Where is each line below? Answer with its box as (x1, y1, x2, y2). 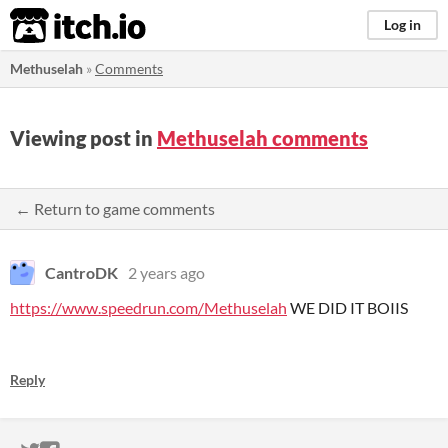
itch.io (9, 6, 97, 46)
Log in (384, 16, 421, 33)
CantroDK (45, 263, 118, 282)
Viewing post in (10, 126, 157, 150)
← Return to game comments (15, 199, 215, 218)
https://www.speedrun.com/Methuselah (10, 298, 287, 317)
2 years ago (128, 263, 205, 282)
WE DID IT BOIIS (287, 298, 408, 317)
